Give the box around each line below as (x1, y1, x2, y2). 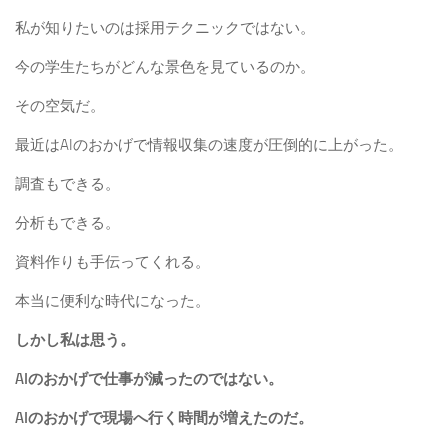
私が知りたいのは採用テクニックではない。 (15, 19, 315, 38)
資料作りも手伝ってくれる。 (15, 253, 210, 272)
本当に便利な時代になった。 (15, 292, 210, 311)
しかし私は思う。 (15, 331, 135, 350)
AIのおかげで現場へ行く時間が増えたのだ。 (15, 409, 313, 428)
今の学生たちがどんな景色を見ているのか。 (15, 58, 315, 77)
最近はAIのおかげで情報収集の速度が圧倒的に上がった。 (15, 136, 403, 155)
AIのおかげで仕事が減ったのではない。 (15, 370, 283, 389)
